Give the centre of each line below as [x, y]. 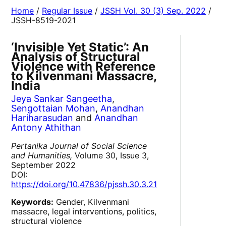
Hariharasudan [42, 118]
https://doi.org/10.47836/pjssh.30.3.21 [84, 184]
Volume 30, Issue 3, [111, 156]
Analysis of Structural [76, 57]
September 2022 [44, 165]
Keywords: [33, 202]
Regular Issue [67, 11]
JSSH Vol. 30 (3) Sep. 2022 [153, 11]
